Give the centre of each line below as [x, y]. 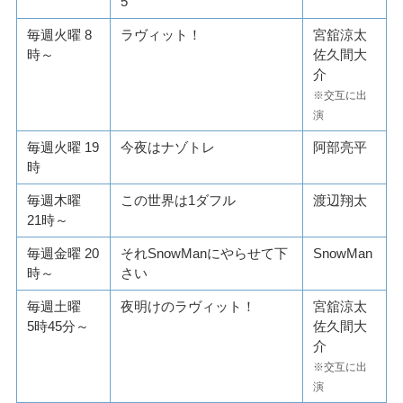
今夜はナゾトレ [168, 148]
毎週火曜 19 [63, 148]
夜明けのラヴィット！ [188, 307]
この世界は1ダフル [179, 201]
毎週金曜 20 [63, 254]
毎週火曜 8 [60, 35]
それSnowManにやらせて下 [205, 254]
